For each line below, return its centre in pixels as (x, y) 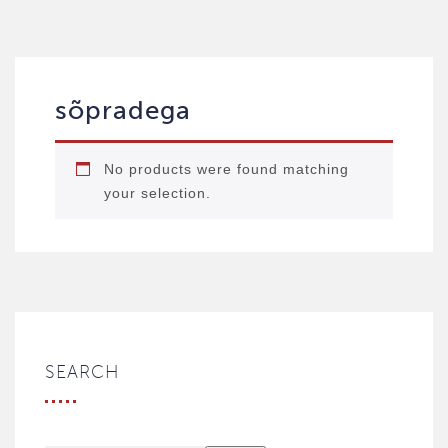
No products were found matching (226, 169)
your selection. (157, 193)
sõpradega (123, 110)
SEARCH (82, 372)
